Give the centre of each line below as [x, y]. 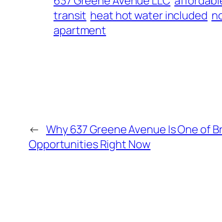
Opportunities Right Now [90, 144]
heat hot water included [149, 16]
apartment [80, 30]
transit [70, 16]
